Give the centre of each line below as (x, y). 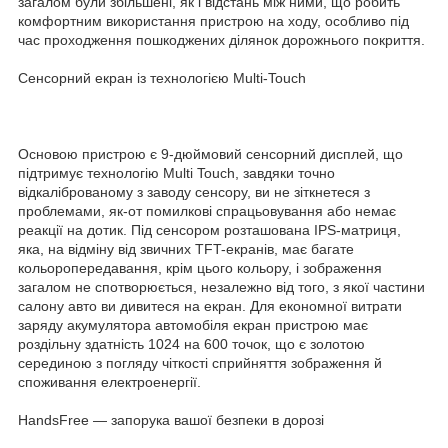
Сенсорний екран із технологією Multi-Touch (162, 78)
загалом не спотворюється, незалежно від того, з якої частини (221, 287)
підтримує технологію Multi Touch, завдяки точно (176, 173)
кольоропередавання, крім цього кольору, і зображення (200, 268)
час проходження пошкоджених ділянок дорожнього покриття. (221, 40)
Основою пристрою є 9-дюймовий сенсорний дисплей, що (210, 154)
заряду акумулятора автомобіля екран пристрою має (193, 325)
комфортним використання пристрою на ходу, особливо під (213, 21)
